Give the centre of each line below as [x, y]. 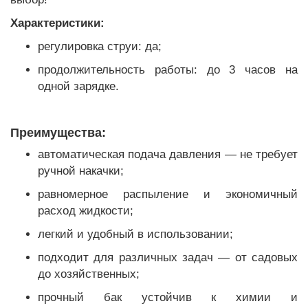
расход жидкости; [86, 211]
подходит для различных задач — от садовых [168, 257]
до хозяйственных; [89, 274]
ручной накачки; [81, 171]
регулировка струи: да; [100, 46]
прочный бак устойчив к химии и [168, 297]
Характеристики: [57, 23]
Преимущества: [58, 133]
